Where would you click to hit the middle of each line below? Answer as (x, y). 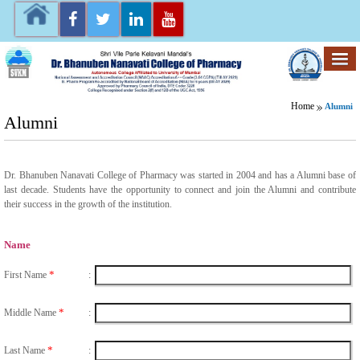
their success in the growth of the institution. (88, 205)
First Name (27, 275)
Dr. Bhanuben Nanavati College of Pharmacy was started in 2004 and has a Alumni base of (180, 176)
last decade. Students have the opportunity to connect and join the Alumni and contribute (180, 190)
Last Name (26, 351)
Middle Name (31, 313)
